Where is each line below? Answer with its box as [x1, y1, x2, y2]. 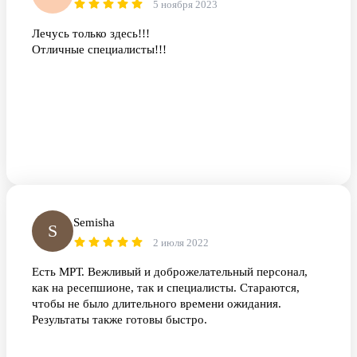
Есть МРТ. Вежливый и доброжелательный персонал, [32, 265, 308, 279]
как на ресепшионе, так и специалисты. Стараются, [32, 281, 300, 295]
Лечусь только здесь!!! [32, 27, 150, 41]
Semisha [73, 216, 115, 229]
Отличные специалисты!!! [32, 43, 167, 57]
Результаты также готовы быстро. [32, 313, 207, 327]
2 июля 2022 [153, 237, 209, 249]
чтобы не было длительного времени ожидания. [32, 297, 281, 311]
